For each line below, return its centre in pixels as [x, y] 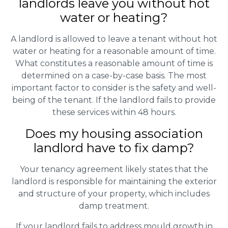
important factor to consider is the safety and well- [114, 88]
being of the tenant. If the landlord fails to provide [114, 100]
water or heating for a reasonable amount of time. [114, 51]
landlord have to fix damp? [114, 148]
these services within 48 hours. [114, 112]
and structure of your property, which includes [114, 193]
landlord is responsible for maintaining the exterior [114, 181]
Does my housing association [114, 133]
